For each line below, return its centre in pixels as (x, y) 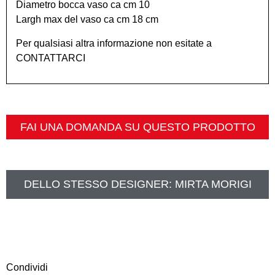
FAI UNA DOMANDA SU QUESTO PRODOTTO (137, 127)
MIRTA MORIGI (213, 184)
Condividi (27, 267)
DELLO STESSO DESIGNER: (99, 184)
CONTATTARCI (51, 58)
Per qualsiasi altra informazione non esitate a (114, 43)
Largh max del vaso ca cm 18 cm (87, 20)
